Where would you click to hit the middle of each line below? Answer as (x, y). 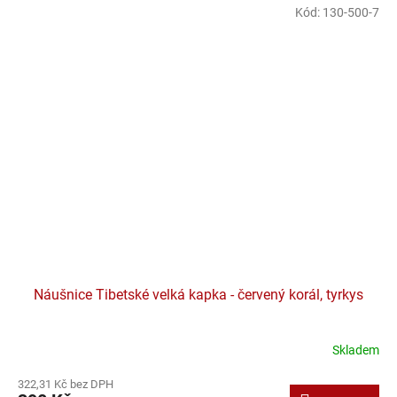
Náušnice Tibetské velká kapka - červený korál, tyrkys (198, 294)
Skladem (356, 350)
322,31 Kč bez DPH (66, 384)
